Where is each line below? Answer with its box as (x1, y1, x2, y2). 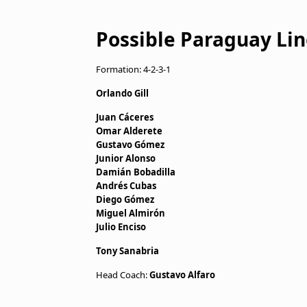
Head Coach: (96, 269, 149, 281)
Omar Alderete (96, 125, 162, 137)
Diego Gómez (96, 193, 154, 206)
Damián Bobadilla (96, 166, 175, 178)
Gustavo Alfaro (149, 269, 215, 281)
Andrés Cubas (96, 180, 156, 192)
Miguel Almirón (96, 207, 165, 219)
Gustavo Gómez (96, 138, 164, 151)
